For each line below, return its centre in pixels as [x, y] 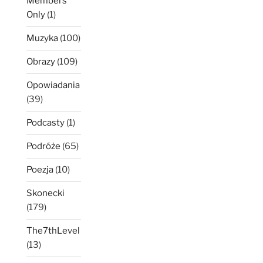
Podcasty [45, 123]
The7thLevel [53, 231]
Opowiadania [53, 85]
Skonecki [45, 193]
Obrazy [41, 62]
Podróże [43, 146]
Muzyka [42, 38]
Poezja [40, 170]
